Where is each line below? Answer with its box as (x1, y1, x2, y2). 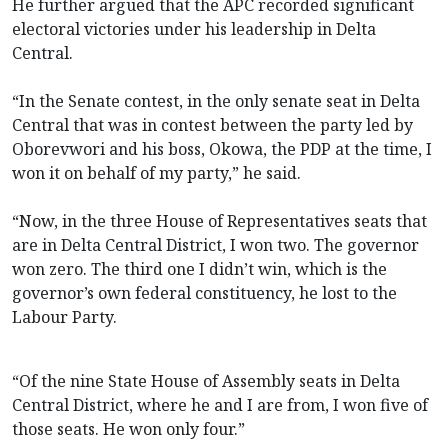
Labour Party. (12, 305, 117, 328)
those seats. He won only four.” (12, 417, 245, 440)
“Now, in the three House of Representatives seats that (12, 209, 427, 232)
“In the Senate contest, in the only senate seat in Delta (12, 89, 420, 112)
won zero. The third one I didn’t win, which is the (12, 257, 387, 280)
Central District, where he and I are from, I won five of (12, 393, 428, 416)
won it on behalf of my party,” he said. (12, 161, 301, 184)
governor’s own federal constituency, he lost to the (12, 281, 397, 304)
